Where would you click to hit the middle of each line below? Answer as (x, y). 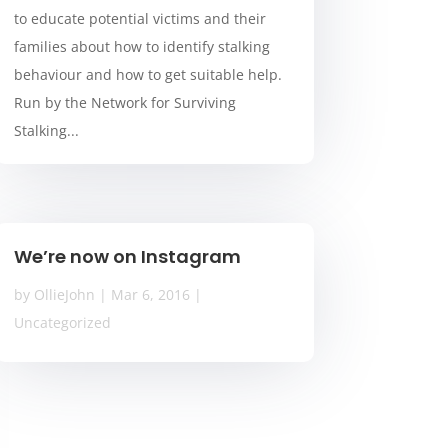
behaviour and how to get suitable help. (147, 75)
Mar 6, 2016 (150, 295)
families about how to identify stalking (141, 47)
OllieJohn (64, 295)
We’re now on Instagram (127, 257)
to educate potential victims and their (139, 19)
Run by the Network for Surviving (124, 103)
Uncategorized (62, 323)
